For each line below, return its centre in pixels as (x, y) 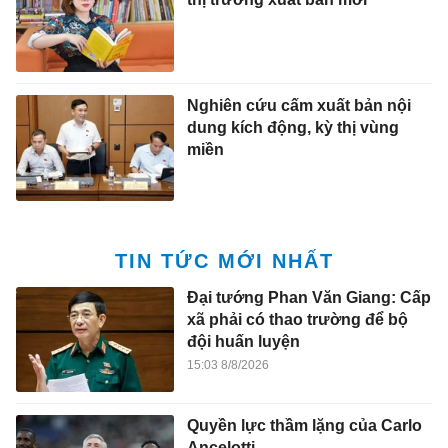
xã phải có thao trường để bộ (297, 319)
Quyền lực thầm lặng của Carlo (304, 426)
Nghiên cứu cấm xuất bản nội (298, 106)
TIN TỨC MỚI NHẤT (224, 260)
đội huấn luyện (243, 341)
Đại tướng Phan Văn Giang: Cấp (308, 297)
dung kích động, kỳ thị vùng (292, 128)
